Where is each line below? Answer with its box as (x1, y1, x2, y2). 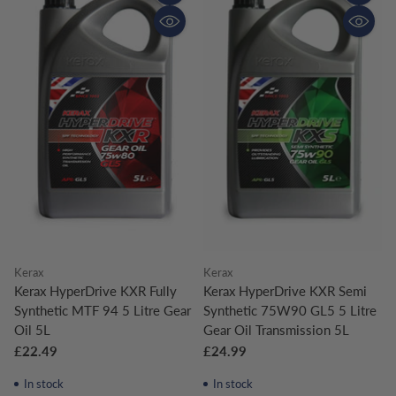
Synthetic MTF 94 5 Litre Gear (14, 301, 191, 318)
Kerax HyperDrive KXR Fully (14, 282, 177, 299)
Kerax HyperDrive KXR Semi (203, 282, 367, 299)
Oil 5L (14, 321, 50, 338)
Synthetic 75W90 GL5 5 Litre (203, 301, 377, 318)
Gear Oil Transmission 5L (203, 321, 349, 338)
